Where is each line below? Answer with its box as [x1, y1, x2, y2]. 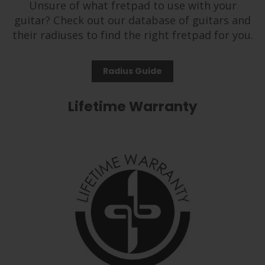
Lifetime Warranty [67, 97, 198, 117]
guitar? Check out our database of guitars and [14, 13, 251, 28]
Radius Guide [103, 65, 162, 77]
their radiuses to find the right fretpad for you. [12, 28, 253, 43]
